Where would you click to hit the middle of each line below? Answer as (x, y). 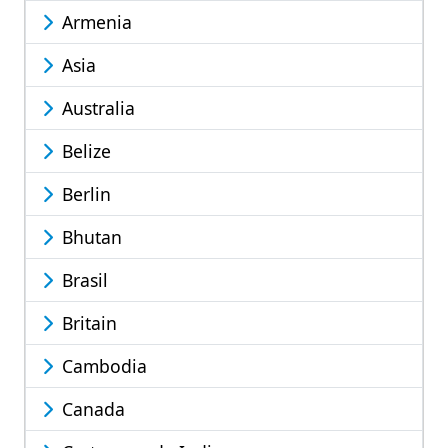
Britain (87, 323)
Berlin (84, 194)
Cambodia (102, 366)
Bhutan (89, 237)
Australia (96, 108)
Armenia (94, 22)
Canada (91, 409)
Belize (84, 151)
